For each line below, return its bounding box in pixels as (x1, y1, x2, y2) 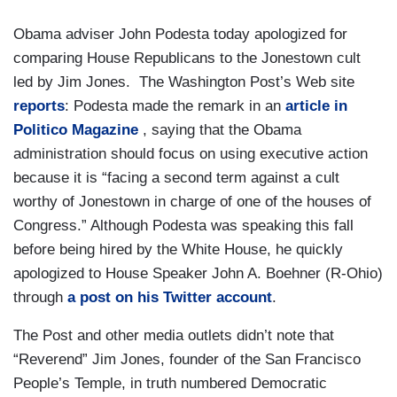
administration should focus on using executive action (13, 145, 368, 163)
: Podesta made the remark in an (65, 97, 285, 115)
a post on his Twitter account (67, 289, 272, 307)
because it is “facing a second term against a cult (13, 169, 339, 187)
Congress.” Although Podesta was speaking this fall (13, 217, 354, 235)
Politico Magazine (13, 121, 138, 139)
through (13, 289, 67, 307)
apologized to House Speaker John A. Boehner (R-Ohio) (13, 265, 383, 283)
